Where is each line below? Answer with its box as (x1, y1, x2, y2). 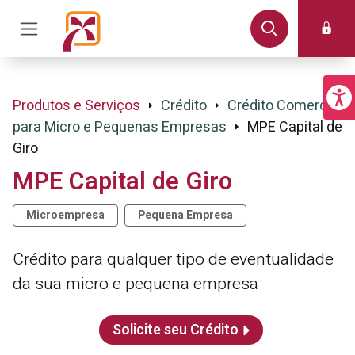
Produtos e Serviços (13, 95, 140, 116)
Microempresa (26, 207, 105, 223)
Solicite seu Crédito (112, 319, 239, 341)
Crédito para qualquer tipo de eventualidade (13, 247, 334, 272)
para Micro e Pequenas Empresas (13, 116, 227, 138)
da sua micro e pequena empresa (13, 272, 258, 296)
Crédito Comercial (227, 95, 342, 116)
